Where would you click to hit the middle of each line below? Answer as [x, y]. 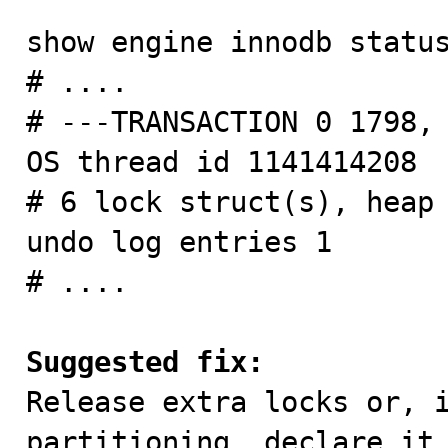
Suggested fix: [145, 362]
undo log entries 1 [179, 242]
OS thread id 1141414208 [221, 162]
